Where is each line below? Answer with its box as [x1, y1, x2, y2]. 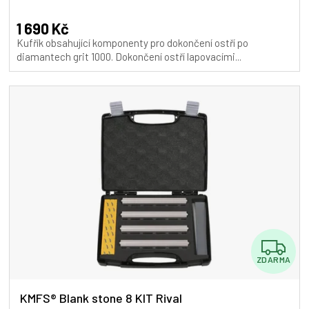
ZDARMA [256, 254, 291, 264]
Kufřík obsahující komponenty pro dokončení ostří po [17, 36, 248, 49]
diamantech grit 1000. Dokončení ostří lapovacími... [17, 50, 241, 63]
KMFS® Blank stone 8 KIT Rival [20, 290, 182, 306]
